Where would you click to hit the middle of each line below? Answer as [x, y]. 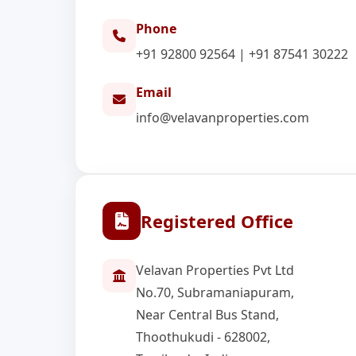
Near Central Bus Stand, [208, 315]
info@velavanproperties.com [223, 118]
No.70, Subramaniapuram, [215, 292]
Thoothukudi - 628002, [203, 337]
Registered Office [217, 221]
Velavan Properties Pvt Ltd [215, 270]
